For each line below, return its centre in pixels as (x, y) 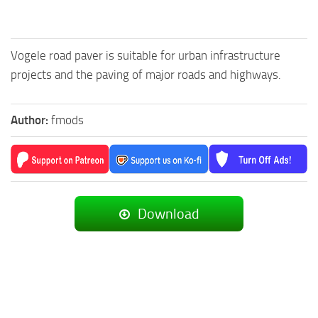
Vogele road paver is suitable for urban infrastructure (146, 56)
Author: (31, 120)
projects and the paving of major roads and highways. (146, 75)
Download (167, 214)
